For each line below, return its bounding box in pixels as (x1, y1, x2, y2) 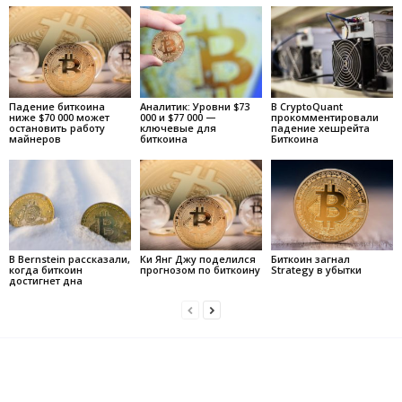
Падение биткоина (9, 99, 105, 113)
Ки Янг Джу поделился (139, 252, 256, 267)
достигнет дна (9, 274, 83, 288)
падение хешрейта (270, 120, 370, 135)
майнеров (9, 131, 61, 145)
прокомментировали (270, 109, 379, 124)
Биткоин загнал (270, 252, 350, 267)
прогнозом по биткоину (139, 263, 260, 277)
